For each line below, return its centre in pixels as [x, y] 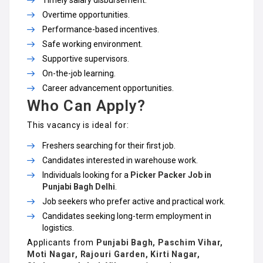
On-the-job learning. [79, 73]
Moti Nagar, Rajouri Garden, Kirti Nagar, [114, 254]
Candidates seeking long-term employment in [127, 216]
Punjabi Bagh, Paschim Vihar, [160, 242]
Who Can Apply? [87, 106]
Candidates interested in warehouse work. [120, 160]
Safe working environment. [92, 44]
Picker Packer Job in [171, 175]
